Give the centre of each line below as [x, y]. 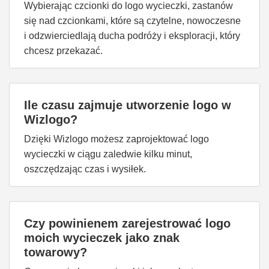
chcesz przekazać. [63, 51]
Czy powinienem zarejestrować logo [127, 223]
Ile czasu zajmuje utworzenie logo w [128, 105]
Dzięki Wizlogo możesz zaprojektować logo [116, 139]
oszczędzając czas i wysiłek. [85, 169]
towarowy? [56, 252]
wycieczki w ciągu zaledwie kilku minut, [108, 154]
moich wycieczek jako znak [102, 238]
